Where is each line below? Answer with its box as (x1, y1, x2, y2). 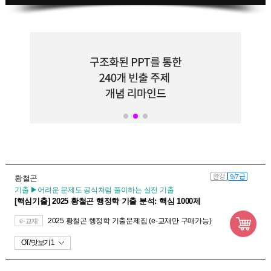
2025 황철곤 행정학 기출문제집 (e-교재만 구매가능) (47, 217, 212, 226)
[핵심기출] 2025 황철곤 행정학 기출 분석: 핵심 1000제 (14, 197, 201, 206)
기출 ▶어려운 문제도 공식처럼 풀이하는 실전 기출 (14, 186, 174, 195)
